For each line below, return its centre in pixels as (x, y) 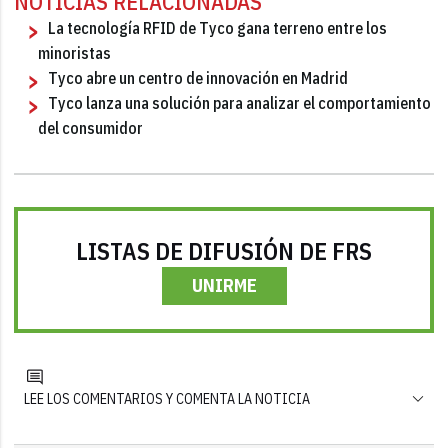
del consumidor (91, 127)
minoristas (75, 52)
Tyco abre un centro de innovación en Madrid (198, 77)
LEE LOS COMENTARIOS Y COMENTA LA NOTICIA (167, 398)
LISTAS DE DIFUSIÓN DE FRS (224, 250)
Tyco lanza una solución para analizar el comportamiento (240, 102)
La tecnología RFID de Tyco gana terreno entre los (218, 27)
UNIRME (224, 285)
